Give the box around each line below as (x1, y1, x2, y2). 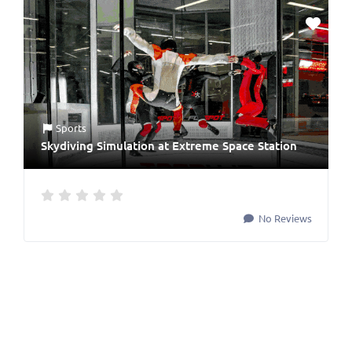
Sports (56, 121, 87, 135)
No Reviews (256, 211, 312, 225)
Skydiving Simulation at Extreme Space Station (41, 137, 297, 154)
